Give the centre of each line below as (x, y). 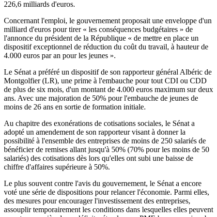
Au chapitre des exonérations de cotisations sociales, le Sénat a (99, 123)
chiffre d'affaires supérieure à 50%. (57, 167)
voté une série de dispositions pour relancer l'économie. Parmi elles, (107, 192)
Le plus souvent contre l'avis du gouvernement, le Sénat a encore (103, 183)
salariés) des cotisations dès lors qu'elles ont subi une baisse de (99, 158)
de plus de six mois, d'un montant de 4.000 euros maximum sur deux (108, 89)
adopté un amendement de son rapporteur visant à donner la (95, 132)
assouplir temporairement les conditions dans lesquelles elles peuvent (108, 209)
